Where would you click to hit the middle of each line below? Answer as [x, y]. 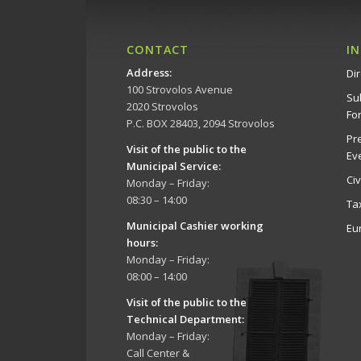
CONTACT [158, 50]
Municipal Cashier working [195, 226]
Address [148, 73]
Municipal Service [172, 166]
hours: [142, 243]
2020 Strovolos [162, 107]
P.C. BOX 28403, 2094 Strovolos [201, 124]
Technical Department [184, 320]
